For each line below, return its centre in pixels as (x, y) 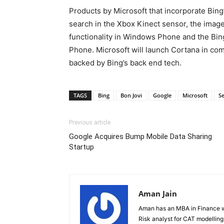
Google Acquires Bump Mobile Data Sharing (140, 136)
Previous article (90, 122)
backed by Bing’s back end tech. (125, 63)
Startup (81, 147)
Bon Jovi (131, 95)
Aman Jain (158, 193)
